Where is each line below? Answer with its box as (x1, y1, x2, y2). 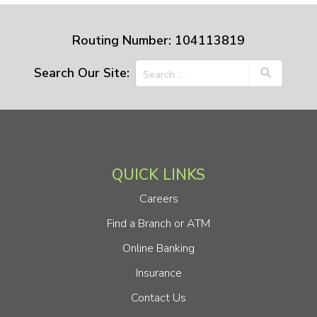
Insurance (135, 265, 182, 281)
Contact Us (131, 289, 186, 306)
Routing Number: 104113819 (72, 31, 245, 49)
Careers (139, 190, 178, 207)
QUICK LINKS (112, 164, 205, 185)
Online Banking (122, 240, 195, 256)
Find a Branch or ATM (107, 215, 210, 231)
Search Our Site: (34, 64, 129, 82)
